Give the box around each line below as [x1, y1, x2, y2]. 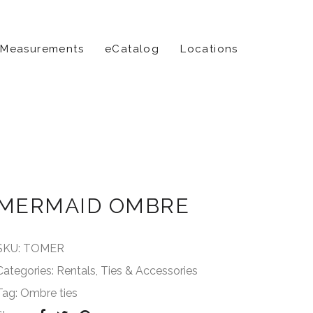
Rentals [56, 264, 96, 277]
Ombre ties [20, 286, 78, 300]
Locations [180, 43, 238, 55]
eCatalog [104, 43, 160, 55]
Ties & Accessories [100, 264, 198, 277]
